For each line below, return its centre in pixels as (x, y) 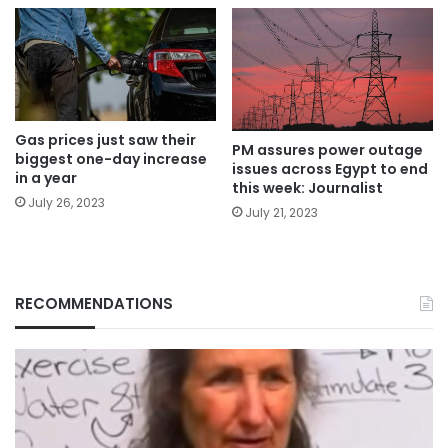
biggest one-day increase (111, 159)
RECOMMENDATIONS (94, 304)
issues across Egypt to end (330, 169)
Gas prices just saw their (105, 140)
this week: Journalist (307, 188)
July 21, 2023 (281, 213)
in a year (46, 178)
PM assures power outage (327, 150)
